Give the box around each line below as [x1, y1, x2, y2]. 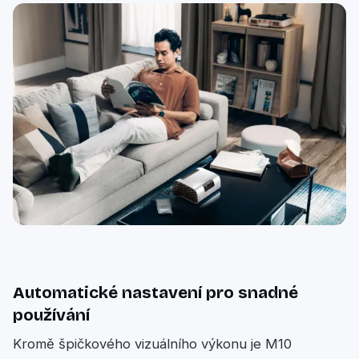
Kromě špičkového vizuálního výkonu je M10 [13, 336, 292, 353]
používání [13, 304, 90, 325]
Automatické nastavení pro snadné [13, 281, 298, 303]
